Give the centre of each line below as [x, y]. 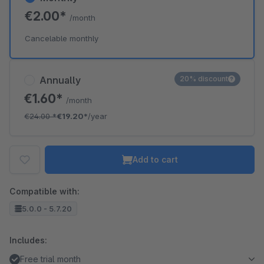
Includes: [28, 240]
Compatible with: [44, 191]
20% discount [204, 79]
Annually [60, 80]
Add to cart [155, 159]
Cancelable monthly [62, 38]
